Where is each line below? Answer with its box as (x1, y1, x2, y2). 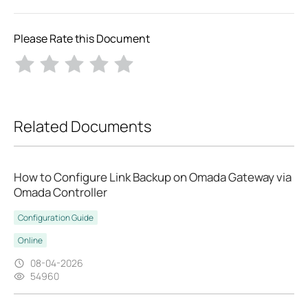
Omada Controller (14, 184, 107, 201)
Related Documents (14, 115, 151, 137)
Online (18, 234, 43, 247)
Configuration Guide (18, 212, 93, 224)
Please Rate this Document (14, 30, 150, 46)
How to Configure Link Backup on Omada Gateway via (14, 169, 291, 186)
